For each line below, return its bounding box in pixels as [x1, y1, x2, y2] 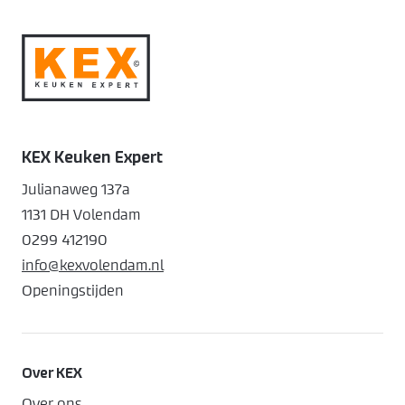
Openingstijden [22, 284, 124, 298]
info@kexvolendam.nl [22, 259, 164, 273]
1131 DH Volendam [22, 208, 141, 222]
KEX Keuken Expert [22, 150, 163, 166]
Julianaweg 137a [22, 183, 130, 197]
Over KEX [22, 366, 82, 381]
